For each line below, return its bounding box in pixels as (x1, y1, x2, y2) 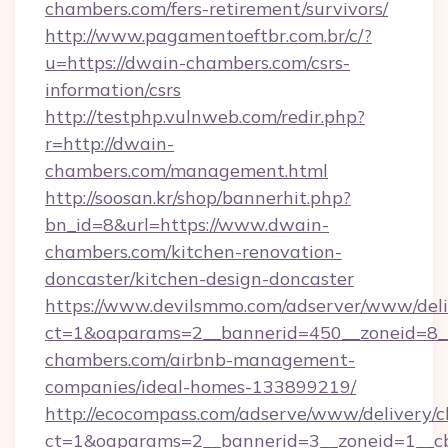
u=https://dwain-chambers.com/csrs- (45, 51, 350, 74)
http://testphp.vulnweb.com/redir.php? (45, 105, 365, 128)
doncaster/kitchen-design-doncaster (45, 267, 354, 290)
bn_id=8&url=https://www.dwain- (45, 213, 329, 236)
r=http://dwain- (45, 132, 174, 155)
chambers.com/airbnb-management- (45, 348, 355, 371)
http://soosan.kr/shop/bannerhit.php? (45, 186, 351, 209)
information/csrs (45, 78, 181, 101)
